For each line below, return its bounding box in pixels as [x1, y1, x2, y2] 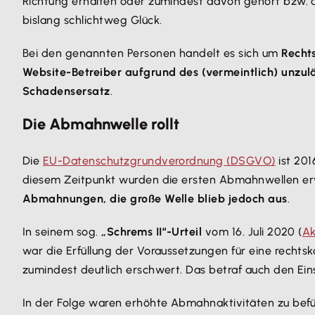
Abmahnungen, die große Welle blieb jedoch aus [22, 192, 288, 205]
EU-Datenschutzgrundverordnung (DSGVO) [42, 154, 276, 167]
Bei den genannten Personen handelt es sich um [22, 46, 282, 60]
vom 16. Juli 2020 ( [202, 225, 302, 238]
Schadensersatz [22, 84, 110, 98]
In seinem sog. [22, 225, 102, 238]
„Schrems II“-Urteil [101, 225, 202, 238]
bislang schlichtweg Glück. [22, 13, 162, 27]
